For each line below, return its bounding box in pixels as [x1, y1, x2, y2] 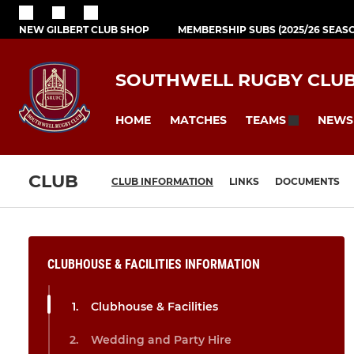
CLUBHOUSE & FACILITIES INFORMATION [47, 257, 260, 273]
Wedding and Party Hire [91, 333, 232, 348]
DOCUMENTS [275, 175, 340, 188]
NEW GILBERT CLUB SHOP [19, 23, 149, 36]
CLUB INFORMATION [111, 175, 213, 188]
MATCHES [170, 112, 227, 127]
